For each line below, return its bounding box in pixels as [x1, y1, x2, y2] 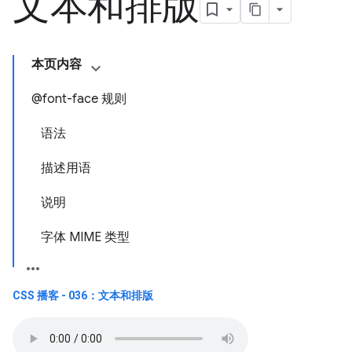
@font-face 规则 [31, 91, 126, 107]
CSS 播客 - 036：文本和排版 [13, 289, 156, 302]
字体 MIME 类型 [41, 229, 130, 245]
